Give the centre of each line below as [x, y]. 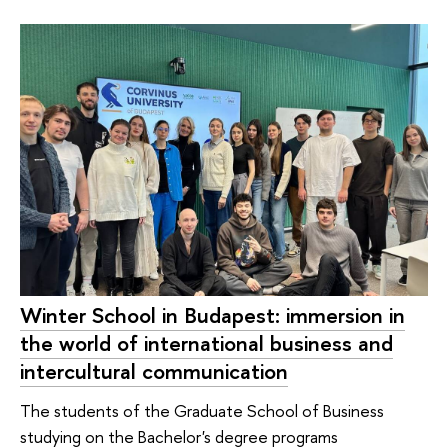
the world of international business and [206, 342]
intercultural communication [154, 370]
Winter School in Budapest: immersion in [212, 314]
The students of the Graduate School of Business [202, 411]
